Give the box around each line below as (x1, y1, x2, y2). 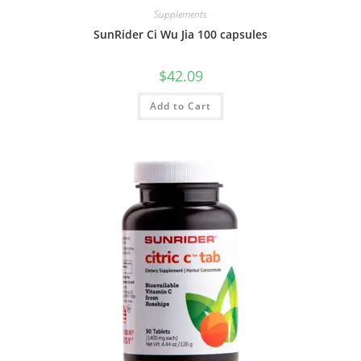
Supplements (154, 6, 207, 21)
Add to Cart (150, 98, 211, 113)
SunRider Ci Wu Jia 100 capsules (93, 26, 268, 42)
